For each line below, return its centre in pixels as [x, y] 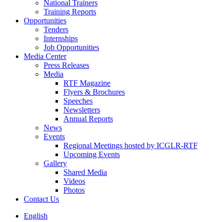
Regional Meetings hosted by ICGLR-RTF [131, 146]
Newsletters [82, 110]
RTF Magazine [87, 83]
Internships [61, 39]
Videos [74, 181]
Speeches [78, 101]
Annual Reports [88, 119]
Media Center [45, 56]
